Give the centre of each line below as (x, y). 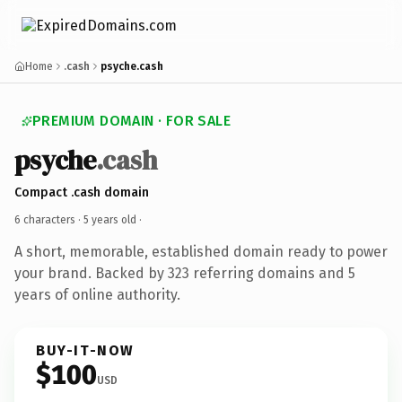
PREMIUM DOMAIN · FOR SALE (131, 121)
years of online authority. (97, 294)
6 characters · (49, 219)
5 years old (110, 219)
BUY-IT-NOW (85, 350)
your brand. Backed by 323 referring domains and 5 (185, 273)
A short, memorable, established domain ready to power (201, 251)
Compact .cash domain (82, 192)
